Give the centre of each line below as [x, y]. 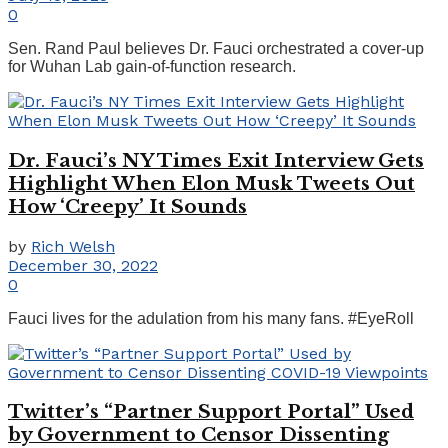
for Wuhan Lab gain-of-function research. [152, 67]
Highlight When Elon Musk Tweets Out [211, 183]
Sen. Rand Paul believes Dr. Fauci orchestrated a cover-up [216, 49]
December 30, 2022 [83, 265]
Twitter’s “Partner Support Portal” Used [211, 412]
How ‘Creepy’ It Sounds [127, 206]
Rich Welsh [73, 246]
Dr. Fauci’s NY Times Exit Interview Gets [216, 160]
